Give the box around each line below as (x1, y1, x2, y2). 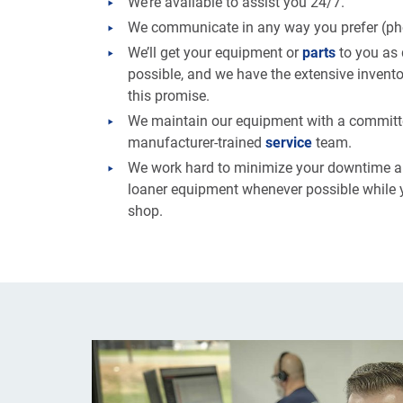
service (265, 132, 312, 151)
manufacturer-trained (128, 132, 265, 151)
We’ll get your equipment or (128, 42, 302, 61)
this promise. (128, 85, 210, 104)
